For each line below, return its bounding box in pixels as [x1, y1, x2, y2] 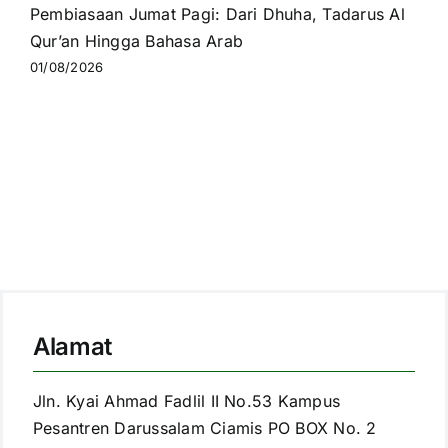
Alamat [33, 332, 112, 361]
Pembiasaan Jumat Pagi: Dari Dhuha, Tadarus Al [29, 4, 405, 24]
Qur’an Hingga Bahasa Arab [29, 31, 243, 51]
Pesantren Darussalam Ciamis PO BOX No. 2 [33, 418, 377, 438]
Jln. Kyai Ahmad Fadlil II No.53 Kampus [33, 391, 341, 411]
